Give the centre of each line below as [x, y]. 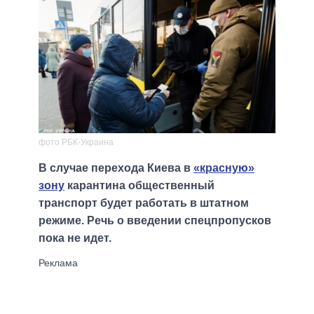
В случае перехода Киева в [116, 168]
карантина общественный [139, 186]
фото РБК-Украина [76, 143]
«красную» [224, 168]
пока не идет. [75, 238]
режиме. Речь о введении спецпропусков [155, 221]
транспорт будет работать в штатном [144, 203]
